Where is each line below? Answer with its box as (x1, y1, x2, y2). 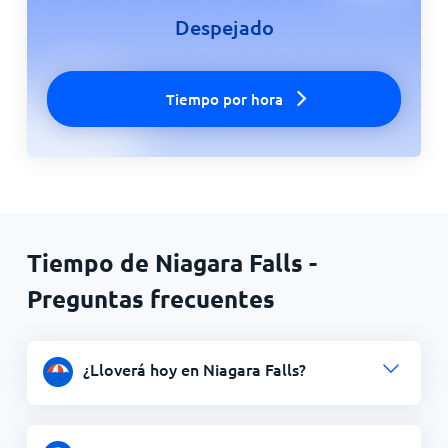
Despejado (174, 14, 274, 40)
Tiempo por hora (165, 89, 283, 109)
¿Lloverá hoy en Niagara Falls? (82, 358, 306, 380)
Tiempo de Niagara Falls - (26, 247, 317, 278)
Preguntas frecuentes (26, 283, 275, 314)
